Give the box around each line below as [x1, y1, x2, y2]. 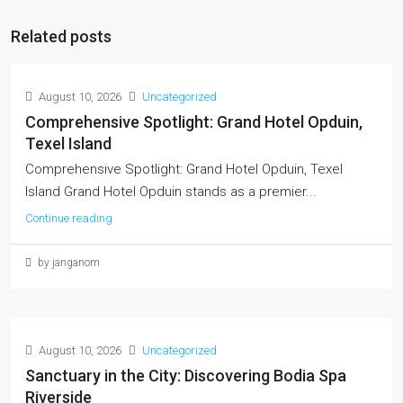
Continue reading [25, 211, 112, 225]
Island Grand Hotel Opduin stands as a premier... [25, 184, 317, 200]
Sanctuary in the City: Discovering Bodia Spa [25, 366, 346, 385]
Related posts [11, 27, 112, 46]
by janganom [35, 256, 100, 269]
